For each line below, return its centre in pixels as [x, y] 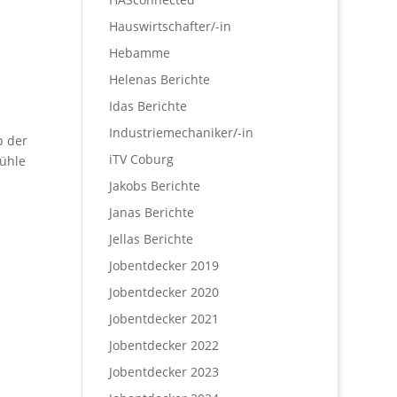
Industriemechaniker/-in [182, 132]
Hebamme [140, 53]
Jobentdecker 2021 [164, 319]
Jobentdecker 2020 [164, 292]
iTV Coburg [142, 159]
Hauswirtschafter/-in [171, 26]
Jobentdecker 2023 [164, 372]
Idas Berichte [148, 106]
